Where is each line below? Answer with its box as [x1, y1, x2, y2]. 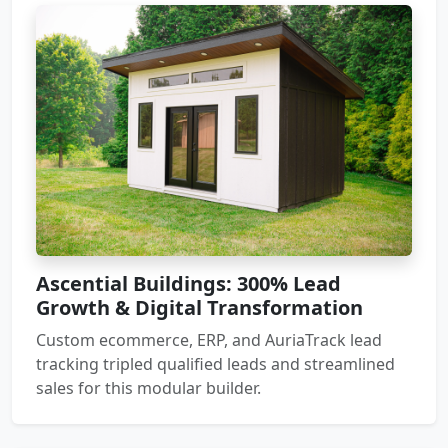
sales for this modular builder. [36, 376, 261, 399]
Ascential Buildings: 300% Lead [36, 269, 341, 297]
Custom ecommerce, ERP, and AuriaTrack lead [36, 328, 382, 351]
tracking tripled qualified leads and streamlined [36, 352, 395, 375]
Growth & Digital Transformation [36, 293, 363, 321]
